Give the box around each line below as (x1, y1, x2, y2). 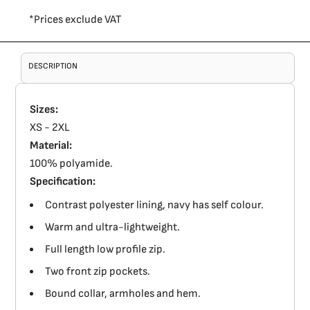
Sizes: (30, 103, 59, 117)
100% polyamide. (30, 157, 113, 171)
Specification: (30, 175, 96, 189)
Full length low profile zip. (45, 243, 166, 257)
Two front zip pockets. (45, 265, 151, 279)
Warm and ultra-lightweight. (45, 221, 181, 235)
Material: (30, 139, 73, 153)
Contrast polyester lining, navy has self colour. (45, 199, 264, 212)
